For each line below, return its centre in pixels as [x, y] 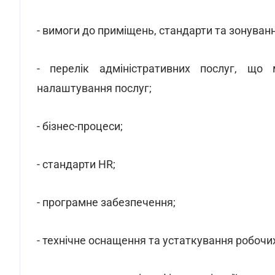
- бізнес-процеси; [80, 126]
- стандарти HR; [76, 164]
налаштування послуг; [94, 88]
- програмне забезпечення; [106, 202]
